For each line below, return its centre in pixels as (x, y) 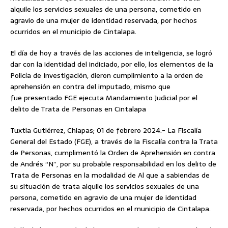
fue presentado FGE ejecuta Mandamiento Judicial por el (104, 97)
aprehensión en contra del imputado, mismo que (90, 86)
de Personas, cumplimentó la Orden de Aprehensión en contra (113, 152)
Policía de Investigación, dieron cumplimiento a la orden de (107, 75)
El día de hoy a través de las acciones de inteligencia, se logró (111, 53)
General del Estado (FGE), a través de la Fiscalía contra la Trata (114, 141)
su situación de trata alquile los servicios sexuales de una (105, 186)
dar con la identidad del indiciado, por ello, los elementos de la (112, 64)
